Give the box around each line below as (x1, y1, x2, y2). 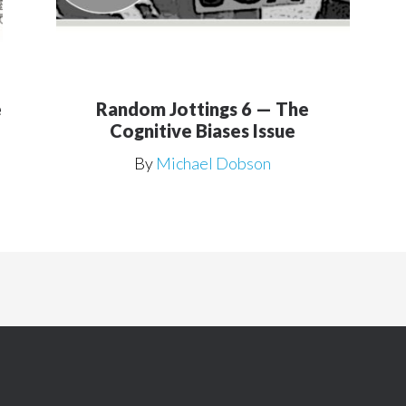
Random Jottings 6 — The (96, 97, 310, 120)
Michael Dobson (156, 152, 272, 173)
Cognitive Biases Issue (110, 119, 296, 141)
